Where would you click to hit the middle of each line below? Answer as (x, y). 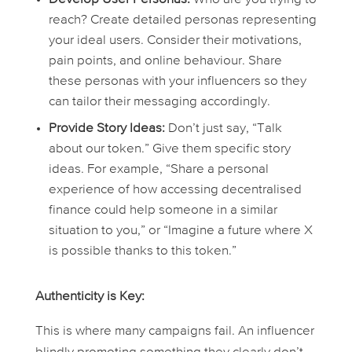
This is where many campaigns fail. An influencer (174, 332)
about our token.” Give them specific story (169, 149)
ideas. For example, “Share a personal (158, 170)
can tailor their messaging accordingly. (159, 102)
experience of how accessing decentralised (175, 190)
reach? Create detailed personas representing (182, 20)
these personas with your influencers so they (177, 82)
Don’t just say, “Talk (223, 129)
